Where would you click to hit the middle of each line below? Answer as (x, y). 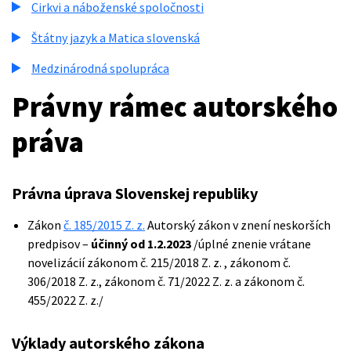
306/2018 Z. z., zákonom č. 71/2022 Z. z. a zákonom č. (166, 281)
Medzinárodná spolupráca (100, 68)
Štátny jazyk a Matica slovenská (116, 38)
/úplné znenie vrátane (251, 244)
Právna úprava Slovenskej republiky (135, 193)
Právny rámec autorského (175, 107)
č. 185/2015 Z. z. (104, 225)
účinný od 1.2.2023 (141, 244)
